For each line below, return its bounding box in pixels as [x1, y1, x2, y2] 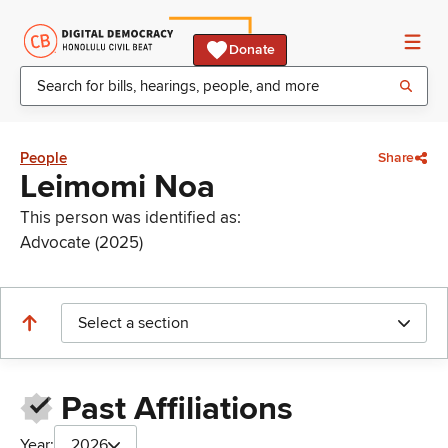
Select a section [78, 313, 189, 333]
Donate [229, 41, 275, 58]
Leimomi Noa [20, 167, 215, 207]
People [20, 149, 67, 167]
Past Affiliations [60, 389, 293, 430]
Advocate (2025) [20, 232, 143, 253]
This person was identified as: [20, 207, 241, 228]
